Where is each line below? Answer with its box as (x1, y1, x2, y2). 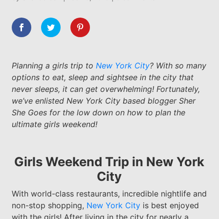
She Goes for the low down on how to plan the (11, 107, 185, 117)
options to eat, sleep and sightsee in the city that (11, 72, 194, 82)
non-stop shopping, (11, 200, 87, 210)
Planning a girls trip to (11, 60, 96, 70)
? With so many (149, 60, 206, 70)
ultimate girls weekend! (11, 119, 97, 129)
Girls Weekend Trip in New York (14, 153, 205, 169)
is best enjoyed (140, 200, 199, 210)
